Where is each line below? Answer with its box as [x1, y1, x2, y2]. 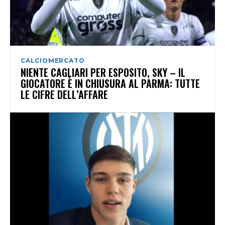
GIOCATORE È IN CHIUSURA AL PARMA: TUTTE [21, 75, 200, 91]
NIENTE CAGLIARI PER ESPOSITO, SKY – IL [21, 64, 185, 80]
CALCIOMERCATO [21, 56, 85, 64]
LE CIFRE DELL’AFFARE [21, 86, 108, 102]
